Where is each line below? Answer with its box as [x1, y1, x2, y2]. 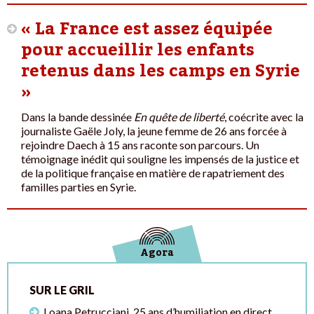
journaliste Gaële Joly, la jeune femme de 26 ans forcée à [21, 123, 287, 137]
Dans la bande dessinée [21, 109, 134, 123]
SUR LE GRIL [29, 282, 95, 296]
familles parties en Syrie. [21, 179, 136, 193]
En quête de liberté [134, 109, 224, 123]
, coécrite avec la [224, 109, 303, 123]
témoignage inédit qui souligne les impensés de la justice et [21, 151, 299, 165]
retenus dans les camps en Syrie [21, 53, 300, 88]
